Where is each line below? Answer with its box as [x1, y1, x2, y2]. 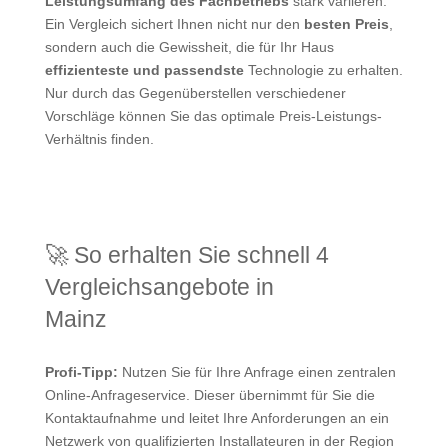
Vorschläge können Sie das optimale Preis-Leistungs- [44, 107, 382, 124]
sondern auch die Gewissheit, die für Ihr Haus [44, 38, 334, 55]
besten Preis [303, 15, 389, 32]
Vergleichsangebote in [44, 273, 274, 300]
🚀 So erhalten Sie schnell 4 [44, 241, 329, 268]
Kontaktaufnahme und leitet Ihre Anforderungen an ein [44, 409, 389, 426]
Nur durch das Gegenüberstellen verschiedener [44, 84, 346, 101]
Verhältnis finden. [44, 130, 154, 147]
